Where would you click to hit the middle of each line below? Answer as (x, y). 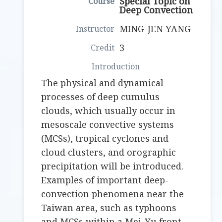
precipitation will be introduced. (112, 166)
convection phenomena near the (113, 194)
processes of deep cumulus (101, 97)
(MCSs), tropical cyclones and (105, 139)
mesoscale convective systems (108, 125)
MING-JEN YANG (155, 29)
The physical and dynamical (103, 83)
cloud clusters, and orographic (109, 152)
